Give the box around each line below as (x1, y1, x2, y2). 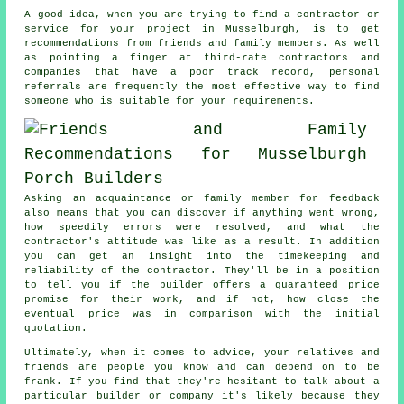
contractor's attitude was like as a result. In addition (24, 236, 380, 248)
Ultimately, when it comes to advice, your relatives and (24, 347, 380, 359)
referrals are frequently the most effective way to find (24, 81, 380, 93)
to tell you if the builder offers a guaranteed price (24, 280, 380, 291)
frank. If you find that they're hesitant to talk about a (24, 376, 380, 388)
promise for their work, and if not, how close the (24, 294, 380, 306)
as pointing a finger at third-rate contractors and (24, 52, 380, 64)
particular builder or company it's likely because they (24, 390, 380, 402)
